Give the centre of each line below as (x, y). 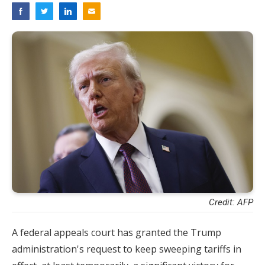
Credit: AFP (231, 202)
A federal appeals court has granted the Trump (117, 232)
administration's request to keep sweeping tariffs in (127, 249)
